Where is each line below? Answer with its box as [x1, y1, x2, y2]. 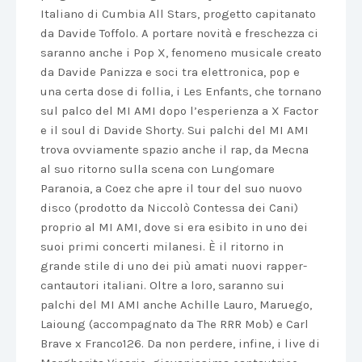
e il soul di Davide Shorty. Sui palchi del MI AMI [40, 123, 309, 137]
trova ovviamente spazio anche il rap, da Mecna [40, 142, 309, 157]
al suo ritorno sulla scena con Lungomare [40, 162, 275, 176]
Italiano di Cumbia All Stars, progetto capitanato [40, 6, 316, 21]
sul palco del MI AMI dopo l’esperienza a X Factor [40, 103, 318, 118]
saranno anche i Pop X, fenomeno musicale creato [40, 45, 322, 60]
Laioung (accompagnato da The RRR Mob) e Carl [40, 317, 309, 331]
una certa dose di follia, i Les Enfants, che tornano [40, 84, 322, 99]
